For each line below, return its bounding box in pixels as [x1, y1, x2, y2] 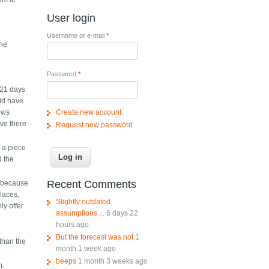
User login [46, 12, 95, 25]
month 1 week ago [55, 244, 116, 253]
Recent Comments [46, 178, 136, 191]
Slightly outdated [55, 198, 110, 207]
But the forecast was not [55, 233, 133, 242]
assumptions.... [55, 209, 104, 218]
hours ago [55, 220, 89, 229]
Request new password [55, 121, 133, 130]
